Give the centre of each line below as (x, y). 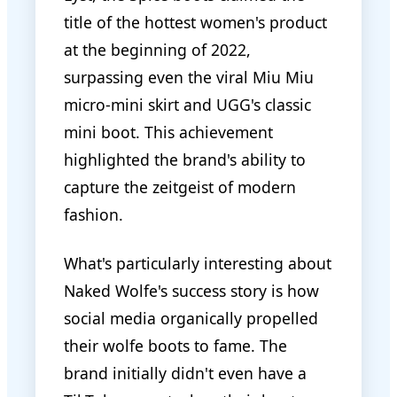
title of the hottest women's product (195, 22)
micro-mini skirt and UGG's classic (187, 104)
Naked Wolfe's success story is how (191, 290)
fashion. (93, 214)
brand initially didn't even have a (185, 373)
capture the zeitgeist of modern (180, 187)
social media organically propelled (191, 318)
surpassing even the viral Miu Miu (189, 77)
